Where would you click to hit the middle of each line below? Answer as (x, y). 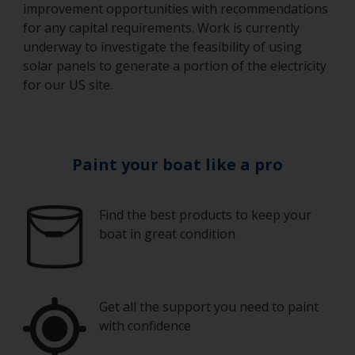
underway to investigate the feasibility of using (162, 47)
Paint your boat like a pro (177, 164)
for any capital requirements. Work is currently (161, 28)
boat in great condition (167, 234)
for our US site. (68, 85)
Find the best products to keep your (205, 215)
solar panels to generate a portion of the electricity (175, 66)
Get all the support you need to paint (209, 307)
